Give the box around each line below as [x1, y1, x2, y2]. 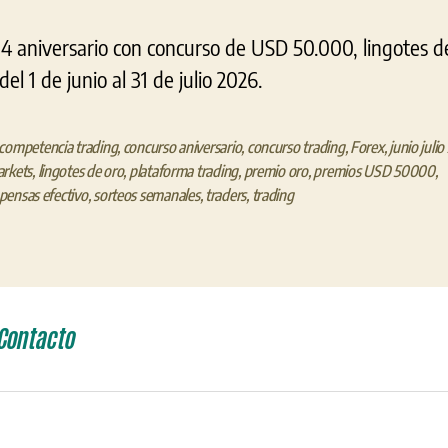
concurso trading [246, 136, 345, 157]
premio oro [243, 160, 308, 181]
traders [204, 184, 247, 205]
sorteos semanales [93, 184, 200, 205]
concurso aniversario [122, 136, 242, 157]
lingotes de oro [37, 160, 124, 181]
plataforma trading [128, 160, 239, 181]
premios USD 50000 [313, 160, 435, 181]
